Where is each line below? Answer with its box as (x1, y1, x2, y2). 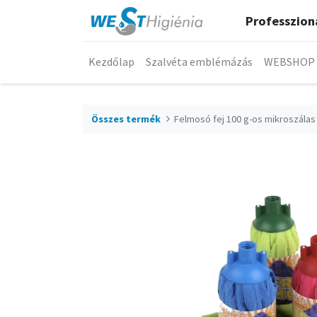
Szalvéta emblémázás (146, 54, 253, 69)
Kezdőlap (88, 54, 134, 69)
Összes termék (91, 112, 161, 125)
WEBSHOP (264, 54, 315, 69)
